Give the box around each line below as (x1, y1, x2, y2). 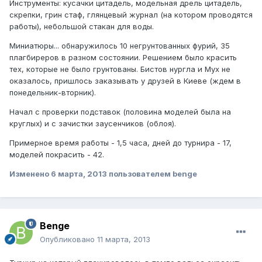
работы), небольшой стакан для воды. (9, 21, 154, 31)
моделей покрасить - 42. (9, 149, 104, 159)
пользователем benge (107, 168, 197, 178)
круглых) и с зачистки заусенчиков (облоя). (9, 118, 176, 128)
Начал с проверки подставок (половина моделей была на (9, 106, 231, 116)
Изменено (9, 168, 51, 178)
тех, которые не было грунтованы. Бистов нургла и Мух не (9, 64, 230, 74)
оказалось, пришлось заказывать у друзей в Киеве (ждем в (9, 75, 241, 85)
